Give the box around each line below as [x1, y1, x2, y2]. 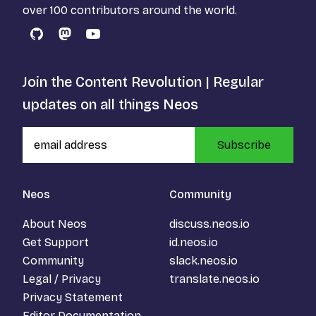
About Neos [23, 217, 87, 231]
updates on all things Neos [23, 95, 198, 113]
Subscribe [217, 138, 271, 152]
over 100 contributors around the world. [23, 3, 237, 17]
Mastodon [63, 35, 120, 49]
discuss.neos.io [169, 217, 250, 231]
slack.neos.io [169, 253, 238, 267]
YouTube [92, 35, 136, 49]
